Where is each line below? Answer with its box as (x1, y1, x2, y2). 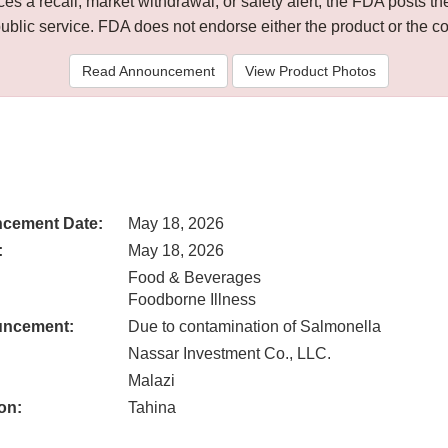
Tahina (128, 399, 176, 417)
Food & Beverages (128, 269, 261, 287)
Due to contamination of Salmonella (128, 318, 381, 336)
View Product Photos (244, 63, 376, 80)
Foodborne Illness (128, 291, 256, 309)
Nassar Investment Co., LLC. (128, 345, 331, 363)
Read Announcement (81, 63, 215, 80)
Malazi (128, 372, 175, 390)
